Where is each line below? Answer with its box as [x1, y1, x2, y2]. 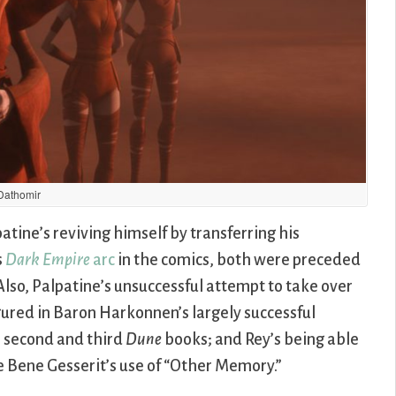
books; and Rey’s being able [162, 331, 360, 349]
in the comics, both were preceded [115, 251, 362, 270]
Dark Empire [5, 251, 91, 270]
